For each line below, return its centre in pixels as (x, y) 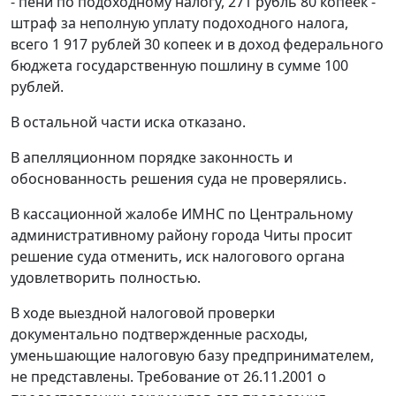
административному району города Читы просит (182, 236)
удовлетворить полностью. (106, 278)
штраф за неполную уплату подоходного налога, (179, 23)
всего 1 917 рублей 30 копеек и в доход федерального (197, 45)
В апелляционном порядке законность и (152, 158)
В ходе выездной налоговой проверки (143, 313)
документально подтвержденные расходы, (159, 335)
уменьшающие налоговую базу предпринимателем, (192, 356)
